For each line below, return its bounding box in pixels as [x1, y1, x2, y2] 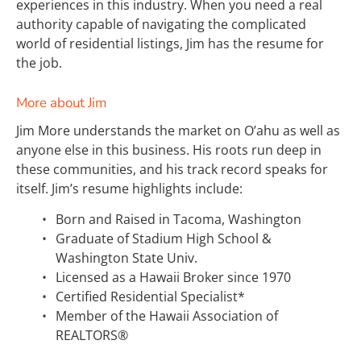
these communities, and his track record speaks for [16, 160, 331, 178]
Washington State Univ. [56, 249, 198, 267]
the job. [16, 54, 62, 72]
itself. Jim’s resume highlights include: [16, 180, 243, 197]
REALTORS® [56, 326, 129, 344]
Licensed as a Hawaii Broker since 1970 [56, 268, 292, 286]
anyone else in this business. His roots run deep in [16, 141, 325, 159]
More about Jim [16, 93, 106, 112]
